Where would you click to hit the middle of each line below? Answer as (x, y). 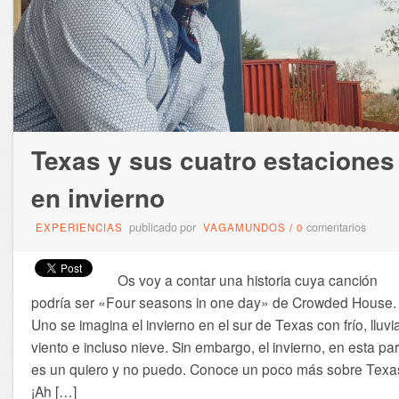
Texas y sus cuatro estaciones (212, 159)
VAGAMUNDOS (244, 227)
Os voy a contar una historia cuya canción (247, 279)
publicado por (162, 227)
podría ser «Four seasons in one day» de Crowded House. (213, 301)
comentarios (336, 227)
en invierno (98, 197)
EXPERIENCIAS (79, 227)
